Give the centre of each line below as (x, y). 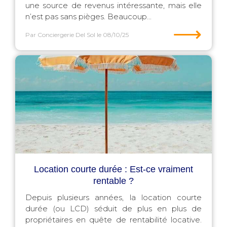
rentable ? (113, 181)
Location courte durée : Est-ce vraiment (113, 169)
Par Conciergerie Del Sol (60, 35)
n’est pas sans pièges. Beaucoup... (88, 16)
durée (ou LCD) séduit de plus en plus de (113, 209)
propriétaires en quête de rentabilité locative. (113, 220)
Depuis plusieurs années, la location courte (113, 197)
